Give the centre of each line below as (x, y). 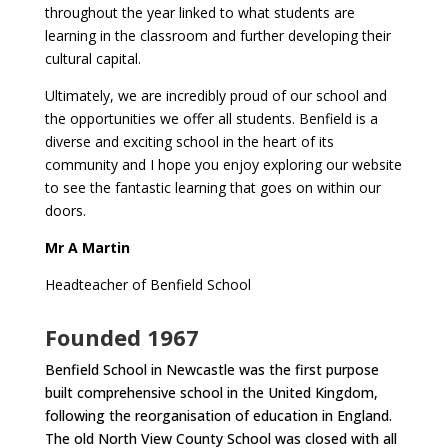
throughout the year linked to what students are (199, 12)
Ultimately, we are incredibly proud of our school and (215, 95)
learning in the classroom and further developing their (217, 35)
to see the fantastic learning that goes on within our (212, 187)
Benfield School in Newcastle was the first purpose (211, 369)
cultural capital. (92, 58)
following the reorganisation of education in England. (218, 415)
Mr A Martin (87, 247)
